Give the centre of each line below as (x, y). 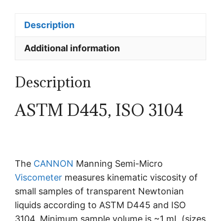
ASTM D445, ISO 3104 (99, 110)
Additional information (72, 48)
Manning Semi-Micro (118, 163)
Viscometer (38, 177)
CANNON (54, 163)
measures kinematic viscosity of (130, 177)
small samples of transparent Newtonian (99, 191)
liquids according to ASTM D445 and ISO (100, 205)
